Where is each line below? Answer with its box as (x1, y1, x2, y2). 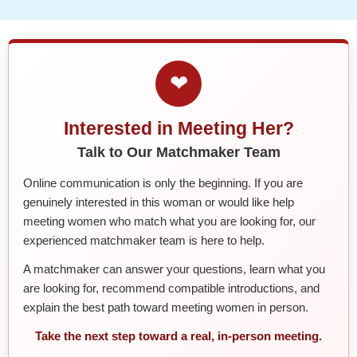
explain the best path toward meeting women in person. (23, 300, 308, 314)
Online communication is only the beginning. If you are (23, 175, 303, 190)
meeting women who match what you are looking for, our (23, 214, 316, 228)
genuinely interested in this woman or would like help (23, 194, 294, 209)
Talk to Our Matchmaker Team (76, 143, 280, 160)
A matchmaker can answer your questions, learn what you (23, 261, 325, 276)
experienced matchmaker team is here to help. (23, 233, 265, 247)
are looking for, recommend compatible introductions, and (23, 280, 320, 295)
